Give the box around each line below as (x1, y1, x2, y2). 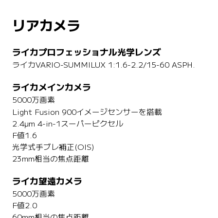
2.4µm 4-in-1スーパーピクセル (12, 119, 123, 128)
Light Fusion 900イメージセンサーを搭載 (12, 108, 162, 116)
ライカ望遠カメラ (12, 176, 82, 186)
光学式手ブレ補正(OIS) (12, 143, 94, 151)
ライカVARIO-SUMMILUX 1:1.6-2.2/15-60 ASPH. (12, 61, 195, 70)
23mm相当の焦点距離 (12, 155, 89, 163)
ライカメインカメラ (12, 83, 91, 93)
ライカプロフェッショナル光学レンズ (12, 48, 161, 58)
